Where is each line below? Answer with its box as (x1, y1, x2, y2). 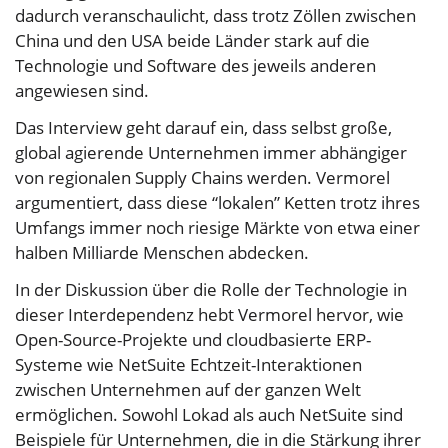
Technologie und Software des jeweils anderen (15, 54, 376, 78)
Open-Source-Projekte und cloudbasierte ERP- (15, 328, 371, 352)
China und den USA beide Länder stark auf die (15, 29, 370, 53)
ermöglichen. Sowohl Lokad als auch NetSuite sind (15, 403, 403, 427)
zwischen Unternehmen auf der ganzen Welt (15, 378, 361, 402)
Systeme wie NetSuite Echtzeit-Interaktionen (15, 353, 362, 377)
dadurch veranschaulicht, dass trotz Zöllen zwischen (15, 4, 416, 28)
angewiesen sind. (15, 79, 149, 103)
